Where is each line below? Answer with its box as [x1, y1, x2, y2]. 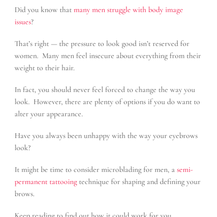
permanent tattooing [15, 176, 77, 186]
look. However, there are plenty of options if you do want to [15, 96, 200, 107]
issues [15, 16, 31, 27]
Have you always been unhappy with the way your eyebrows [15, 130, 198, 140]
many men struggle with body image [74, 4, 183, 15]
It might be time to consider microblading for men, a [15, 164, 177, 174]
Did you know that [15, 4, 74, 15]
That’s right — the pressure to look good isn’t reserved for [15, 38, 189, 48]
